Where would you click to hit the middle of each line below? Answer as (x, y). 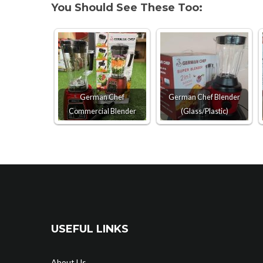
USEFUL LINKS (90, 229)
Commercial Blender (102, 111)
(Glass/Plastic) (204, 111)
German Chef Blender (204, 97)
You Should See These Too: (127, 8)
